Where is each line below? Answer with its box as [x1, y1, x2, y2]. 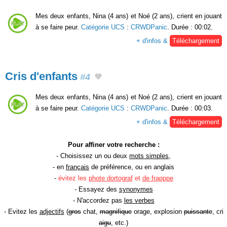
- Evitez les [4, 207, 40, 215]
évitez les [58, 174, 89, 182]
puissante [183, 207, 212, 215]
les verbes [124, 196, 155, 204]
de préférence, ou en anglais [89, 163, 174, 171]
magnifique [99, 207, 132, 215]
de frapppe [142, 174, 173, 182]
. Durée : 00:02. [167, 23, 213, 31]
